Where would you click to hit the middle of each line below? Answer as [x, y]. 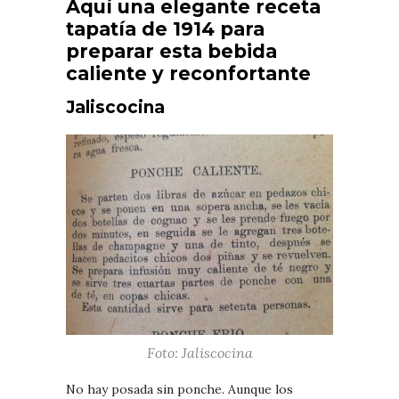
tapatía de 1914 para [165, 28]
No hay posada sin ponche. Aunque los [179, 389]
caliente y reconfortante [188, 73]
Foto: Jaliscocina [199, 352]
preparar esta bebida [171, 51]
